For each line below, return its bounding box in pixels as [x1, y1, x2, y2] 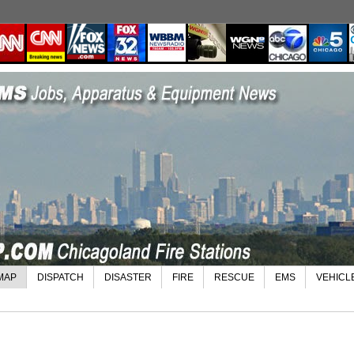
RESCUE [214, 272, 254, 284]
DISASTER [104, 272, 152, 284]
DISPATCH [37, 272, 84, 284]
